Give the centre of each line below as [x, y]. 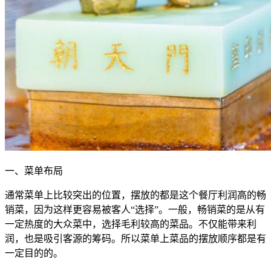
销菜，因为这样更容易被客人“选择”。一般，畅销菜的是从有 [135, 210]
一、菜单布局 [34, 171]
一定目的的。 [34, 253]
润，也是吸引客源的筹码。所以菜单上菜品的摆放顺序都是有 [135, 239]
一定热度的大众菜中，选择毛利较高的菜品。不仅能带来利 [131, 224]
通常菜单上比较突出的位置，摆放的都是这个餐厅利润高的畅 [135, 195]
